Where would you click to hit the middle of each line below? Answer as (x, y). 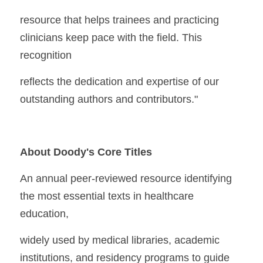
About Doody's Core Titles (86, 152)
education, (44, 214)
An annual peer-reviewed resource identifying (126, 178)
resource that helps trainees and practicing (119, 20)
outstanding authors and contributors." (109, 99)
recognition (46, 55)
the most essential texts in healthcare (107, 196)
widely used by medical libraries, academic (120, 240)
